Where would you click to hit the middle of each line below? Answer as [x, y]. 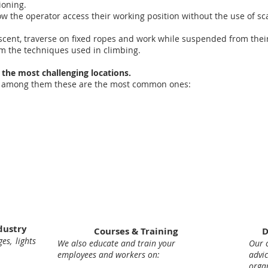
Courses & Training [137, 231]
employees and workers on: [109, 255]
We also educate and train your [116, 243]
